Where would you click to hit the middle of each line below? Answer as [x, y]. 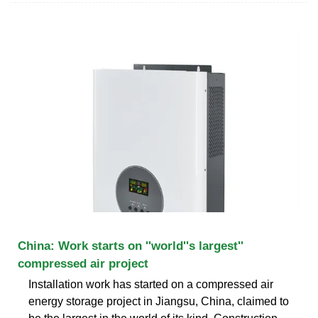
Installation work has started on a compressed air [151, 284]
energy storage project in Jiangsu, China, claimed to [159, 301]
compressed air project [83, 263]
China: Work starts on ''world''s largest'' [131, 246]
